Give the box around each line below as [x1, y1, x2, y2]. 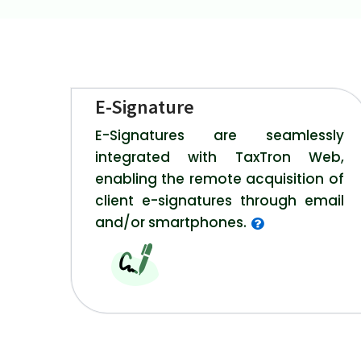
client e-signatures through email [94, 191, 345, 211]
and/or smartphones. [94, 213, 247, 233]
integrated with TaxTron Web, [94, 147, 345, 168]
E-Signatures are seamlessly [94, 126, 345, 146]
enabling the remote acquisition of [94, 169, 345, 189]
